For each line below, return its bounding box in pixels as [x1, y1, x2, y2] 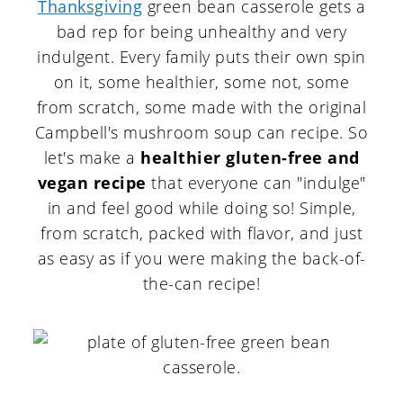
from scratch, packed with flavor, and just [40, 222, 363, 245]
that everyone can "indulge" [146, 172, 366, 194]
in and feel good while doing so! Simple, [47, 197, 356, 219]
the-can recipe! [142, 273, 261, 295]
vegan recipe [37, 172, 147, 194]
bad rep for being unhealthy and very [56, 21, 347, 43]
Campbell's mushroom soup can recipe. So [34, 121, 369, 144]
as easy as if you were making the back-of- [37, 247, 366, 270]
